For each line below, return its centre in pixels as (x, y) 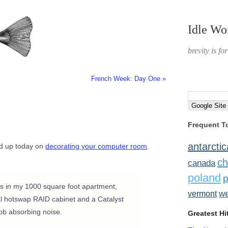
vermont (202, 193)
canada (202, 163)
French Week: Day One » (129, 79)
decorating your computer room (96, 146)
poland (204, 178)
